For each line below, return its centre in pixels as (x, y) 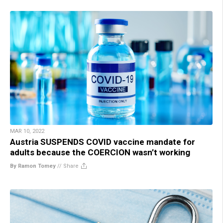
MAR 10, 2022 (27, 131)
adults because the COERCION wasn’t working (100, 152)
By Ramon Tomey (33, 166)
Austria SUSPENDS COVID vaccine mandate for (103, 142)
